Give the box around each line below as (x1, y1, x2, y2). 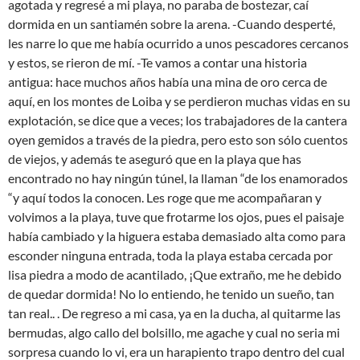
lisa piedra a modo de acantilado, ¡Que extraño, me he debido (8, 267, 342, 282)
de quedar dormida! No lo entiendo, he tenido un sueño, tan (8, 286, 334, 301)
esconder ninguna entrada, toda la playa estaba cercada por (8, 247, 333, 263)
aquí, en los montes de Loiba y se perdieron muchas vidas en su (8, 93, 350, 108)
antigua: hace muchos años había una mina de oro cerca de (8, 74, 327, 89)
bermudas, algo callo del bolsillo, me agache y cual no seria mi (8, 325, 340, 340)
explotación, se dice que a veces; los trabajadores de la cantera (8, 112, 347, 128)
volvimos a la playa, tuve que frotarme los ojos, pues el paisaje (8, 209, 344, 224)
